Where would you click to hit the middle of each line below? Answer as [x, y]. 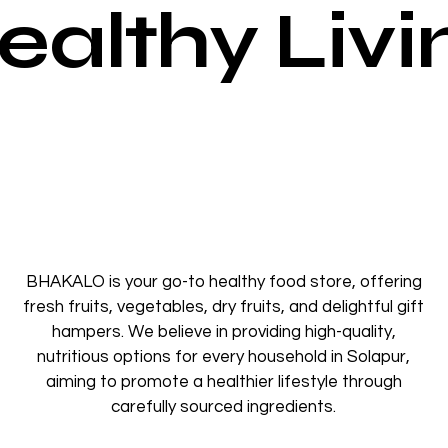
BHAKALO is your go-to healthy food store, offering [223, 282]
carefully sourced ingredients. [223, 407]
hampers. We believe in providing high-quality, [223, 332]
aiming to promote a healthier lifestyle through [223, 382]
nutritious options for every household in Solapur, [223, 357]
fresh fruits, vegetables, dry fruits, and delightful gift [223, 307]
